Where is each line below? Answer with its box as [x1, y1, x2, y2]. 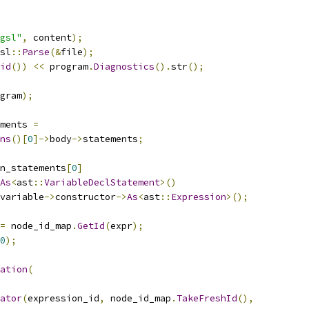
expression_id [28, 292, 99, 304]
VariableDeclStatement [44, 177, 160, 188]
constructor [55, 191, 116, 203]
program [44, 61, 88, 72]
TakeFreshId [177, 292, 237, 304]
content [28, 32, 72, 43]
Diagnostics [94, 61, 154, 72]
